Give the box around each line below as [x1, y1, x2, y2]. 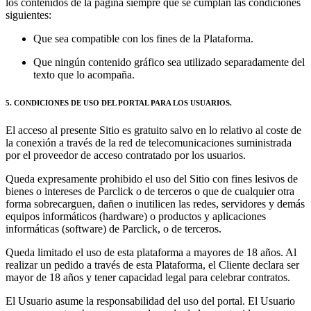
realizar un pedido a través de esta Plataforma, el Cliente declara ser [6, 258, 299, 271]
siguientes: [6, 8, 51, 21]
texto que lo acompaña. [33, 68, 135, 81]
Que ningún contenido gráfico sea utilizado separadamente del [33, 56, 305, 68]
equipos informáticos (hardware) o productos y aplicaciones [6, 210, 266, 222]
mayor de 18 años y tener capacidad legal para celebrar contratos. [6, 271, 290, 283]
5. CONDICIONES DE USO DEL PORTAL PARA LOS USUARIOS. [6, 98, 232, 107]
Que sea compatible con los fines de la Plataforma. [33, 32, 253, 44]
